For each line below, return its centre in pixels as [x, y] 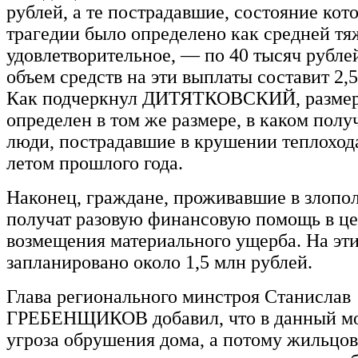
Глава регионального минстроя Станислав [179, 296]
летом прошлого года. [95, 163]
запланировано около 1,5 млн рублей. [159, 262]
